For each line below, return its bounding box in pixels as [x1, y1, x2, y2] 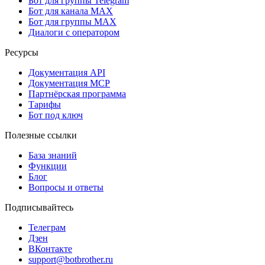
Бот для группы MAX [28, 17, 117, 27]
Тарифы [28, 99, 61, 110]
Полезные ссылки [5, 130, 77, 141]
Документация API [28, 67, 105, 78]
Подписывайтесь [5, 202, 73, 213]
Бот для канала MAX [28, 6, 113, 17]
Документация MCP [28, 78, 110, 89]
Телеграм [28, 222, 66, 233]
